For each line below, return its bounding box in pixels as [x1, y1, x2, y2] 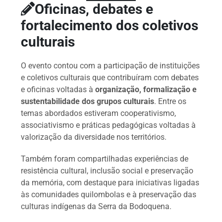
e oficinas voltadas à [21, 85, 96, 95]
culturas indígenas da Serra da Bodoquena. [21, 202, 172, 212]
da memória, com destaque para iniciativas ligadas [21, 178, 200, 188]
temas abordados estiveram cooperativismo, [21, 109, 176, 118]
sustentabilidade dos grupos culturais [21, 97, 155, 107]
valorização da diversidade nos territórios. [21, 132, 167, 142]
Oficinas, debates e [35, 1, 154, 18]
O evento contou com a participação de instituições [21, 61, 200, 71]
